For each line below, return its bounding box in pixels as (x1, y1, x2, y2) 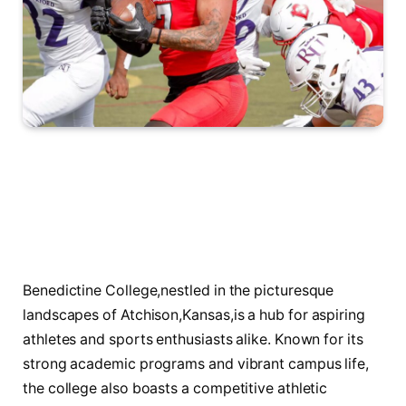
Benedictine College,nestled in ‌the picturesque (23, 281, 334, 299)
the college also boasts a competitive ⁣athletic (23, 379, 328, 397)
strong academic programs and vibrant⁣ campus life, (23, 354, 370, 372)
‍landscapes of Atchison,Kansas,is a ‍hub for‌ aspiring (23, 305, 365, 324)
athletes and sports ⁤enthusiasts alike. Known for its (23, 330, 363, 348)
